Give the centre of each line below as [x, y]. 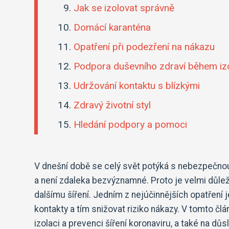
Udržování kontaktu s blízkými [137, 86]
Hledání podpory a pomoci [131, 125]
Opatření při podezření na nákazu [144, 47]
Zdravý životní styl [112, 105]
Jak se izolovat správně [124, 8]
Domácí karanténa [112, 28]
